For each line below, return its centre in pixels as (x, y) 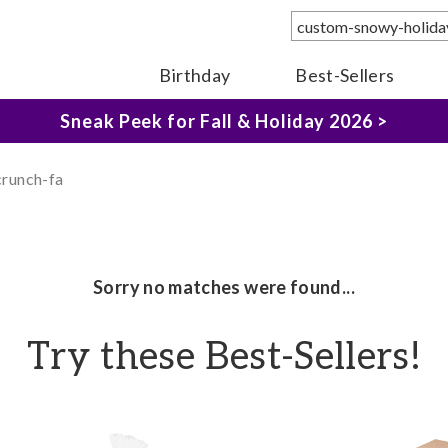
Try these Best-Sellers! (224, 357)
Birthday (195, 75)
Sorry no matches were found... (224, 287)
